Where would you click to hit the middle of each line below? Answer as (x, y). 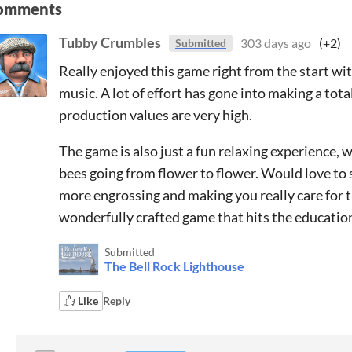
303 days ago (276, 43)
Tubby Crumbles (110, 42)
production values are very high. (156, 114)
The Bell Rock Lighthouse (174, 266)
